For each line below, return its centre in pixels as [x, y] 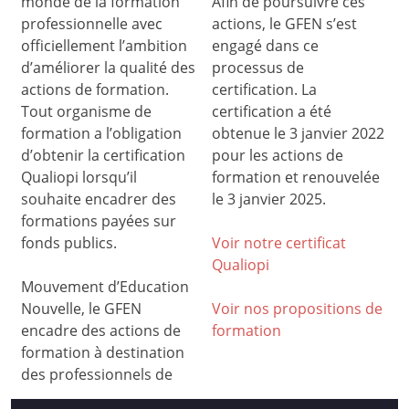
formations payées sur [99, 220]
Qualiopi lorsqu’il [79, 177]
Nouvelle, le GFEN [82, 308]
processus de [258, 67]
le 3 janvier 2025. [269, 199]
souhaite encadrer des [99, 199]
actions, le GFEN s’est [284, 23]
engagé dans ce [265, 45]
